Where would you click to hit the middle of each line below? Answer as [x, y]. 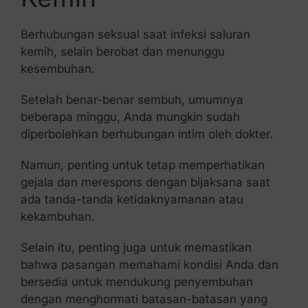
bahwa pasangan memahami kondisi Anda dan [149, 265]
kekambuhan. [57, 217]
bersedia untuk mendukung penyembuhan [136, 282]
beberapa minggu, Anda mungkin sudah [130, 117]
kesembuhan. [57, 69]
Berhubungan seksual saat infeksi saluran [135, 35]
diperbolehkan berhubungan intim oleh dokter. [146, 134]
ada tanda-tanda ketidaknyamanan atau [132, 200]
